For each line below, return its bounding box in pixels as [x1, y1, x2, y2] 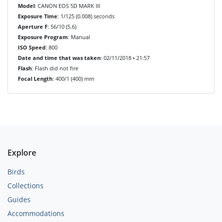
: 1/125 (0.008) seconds [57, 12, 114, 20]
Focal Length [18, 74, 53, 82]
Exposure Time [18, 12, 57, 20]
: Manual [68, 33, 90, 41]
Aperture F [18, 22, 48, 30]
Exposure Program [18, 33, 68, 41]
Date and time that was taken [18, 54, 101, 61]
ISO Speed [18, 43, 46, 51]
